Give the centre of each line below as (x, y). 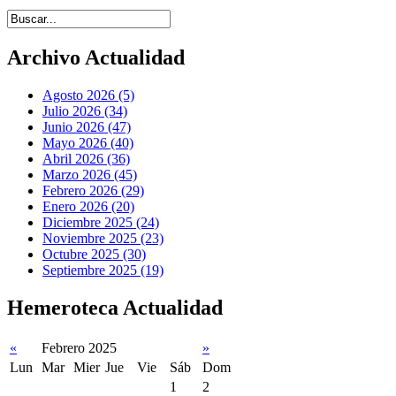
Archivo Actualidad (96, 58)
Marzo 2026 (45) (90, 175)
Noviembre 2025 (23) (103, 239)
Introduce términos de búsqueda (95, 17)
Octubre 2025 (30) (94, 255)
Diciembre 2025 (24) (101, 223)
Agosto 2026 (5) (88, 95)
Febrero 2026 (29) (93, 191)
